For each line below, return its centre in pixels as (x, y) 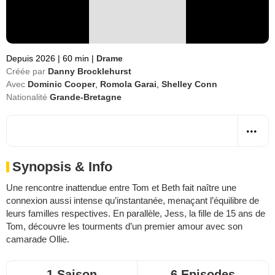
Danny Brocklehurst (90, 71)
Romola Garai (128, 84)
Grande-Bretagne (86, 97)
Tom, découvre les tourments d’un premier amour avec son (124, 226)
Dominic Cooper (61, 84)
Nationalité (27, 97)
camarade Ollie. (38, 239)
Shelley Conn (189, 84)
